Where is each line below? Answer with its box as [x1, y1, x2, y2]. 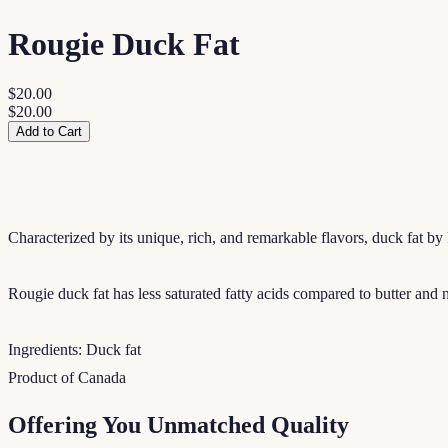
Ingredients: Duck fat [8, 340, 141, 358]
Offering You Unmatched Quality [8, 411, 349, 438]
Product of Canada [8, 368, 126, 386]
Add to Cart [16, 123, 82, 139]
